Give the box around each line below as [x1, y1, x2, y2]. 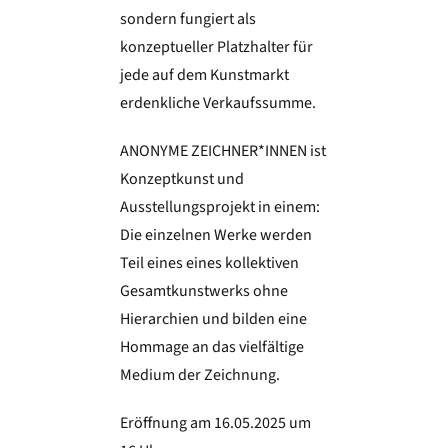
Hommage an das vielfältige [119, 336, 304, 359]
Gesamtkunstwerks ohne [119, 280, 288, 303]
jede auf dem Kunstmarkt [119, 64, 289, 87]
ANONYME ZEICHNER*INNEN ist [119, 140, 326, 163]
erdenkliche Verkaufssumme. [119, 92, 316, 115]
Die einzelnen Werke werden [119, 224, 312, 247]
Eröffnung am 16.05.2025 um [119, 412, 311, 435]
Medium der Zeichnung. [119, 364, 280, 387]
